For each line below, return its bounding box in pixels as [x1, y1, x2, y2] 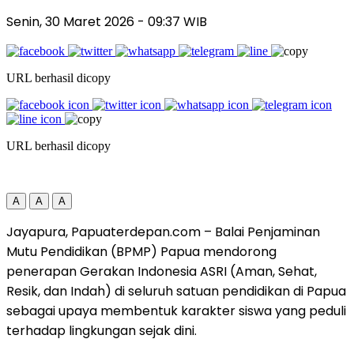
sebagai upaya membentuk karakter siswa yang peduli [6, 301, 346, 320]
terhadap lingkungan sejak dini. [6, 321, 197, 340]
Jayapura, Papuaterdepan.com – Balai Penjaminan [6, 222, 320, 241]
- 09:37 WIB [137, 12, 207, 31]
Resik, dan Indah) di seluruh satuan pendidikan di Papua [6, 281, 346, 300]
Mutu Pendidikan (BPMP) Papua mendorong [6, 242, 277, 261]
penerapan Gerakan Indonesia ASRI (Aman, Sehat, [6, 262, 317, 281]
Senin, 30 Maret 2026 [6, 12, 137, 31]
